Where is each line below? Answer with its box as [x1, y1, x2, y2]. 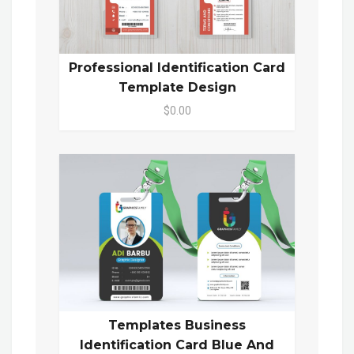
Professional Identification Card [69, 59, 285, 75]
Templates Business [108, 317, 246, 333]
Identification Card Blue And [80, 337, 274, 352]
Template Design [118, 79, 236, 95]
